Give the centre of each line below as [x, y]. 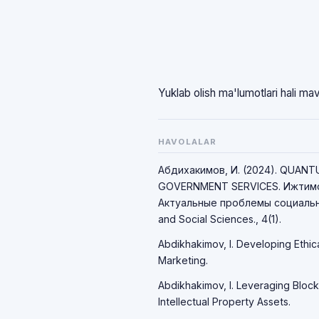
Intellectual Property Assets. [224, 302]
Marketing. [183, 260]
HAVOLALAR [188, 142]
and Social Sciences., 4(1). [220, 219]
